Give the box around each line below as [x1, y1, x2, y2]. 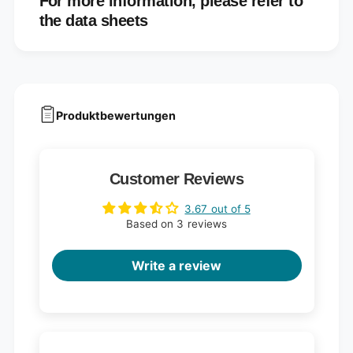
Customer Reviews [109, 170, 244, 188]
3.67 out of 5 [184, 203, 251, 216]
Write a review [131, 258, 222, 274]
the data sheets [39, 11, 148, 29]
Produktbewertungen [56, 108, 176, 122]
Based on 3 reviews [126, 217, 227, 231]
